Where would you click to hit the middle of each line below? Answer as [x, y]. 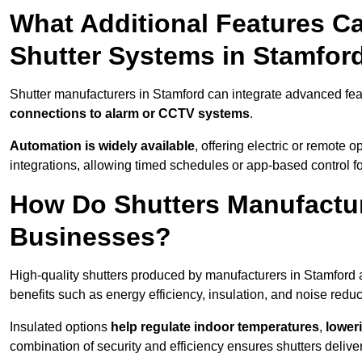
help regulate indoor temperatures [215, 327]
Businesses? [90, 237]
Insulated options [60, 327]
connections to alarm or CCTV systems [130, 114]
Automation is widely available [102, 146]
